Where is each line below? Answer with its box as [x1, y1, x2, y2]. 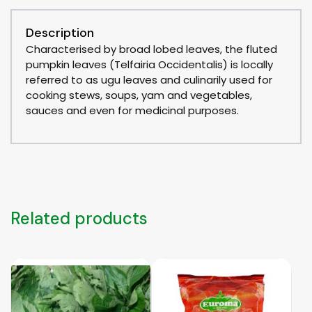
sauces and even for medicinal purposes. [26, 102, 239, 118]
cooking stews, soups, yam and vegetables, [26, 87, 252, 102]
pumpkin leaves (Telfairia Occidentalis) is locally [26, 56, 273, 72]
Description [26, 24, 94, 41]
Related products [10, 207, 148, 229]
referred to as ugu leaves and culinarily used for [26, 72, 272, 87]
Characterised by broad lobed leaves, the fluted [26, 41, 277, 56]
